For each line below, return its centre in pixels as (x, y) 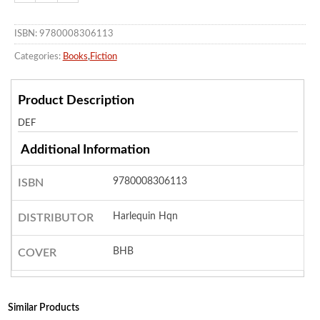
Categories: (37, 56)
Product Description (76, 101)
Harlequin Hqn (146, 217)
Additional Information (85, 150)
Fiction (103, 56)
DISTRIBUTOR (55, 218)
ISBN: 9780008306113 (64, 34)
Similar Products (44, 308)
